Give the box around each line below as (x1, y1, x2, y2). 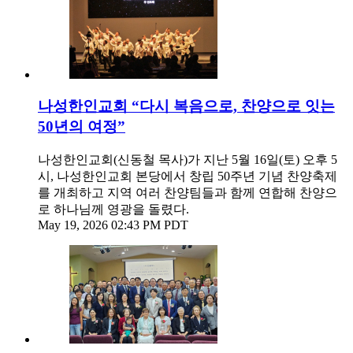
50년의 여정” (38, 118, 125, 136)
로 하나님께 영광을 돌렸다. (38, 203, 189, 217)
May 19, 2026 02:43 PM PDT (38, 218, 188, 232)
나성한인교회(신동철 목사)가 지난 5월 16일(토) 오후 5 (38, 153, 337, 167)
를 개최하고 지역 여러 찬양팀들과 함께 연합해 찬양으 (38, 186, 337, 200)
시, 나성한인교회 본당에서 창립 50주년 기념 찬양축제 (38, 169, 337, 184)
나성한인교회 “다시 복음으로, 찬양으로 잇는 (38, 98, 335, 115)
